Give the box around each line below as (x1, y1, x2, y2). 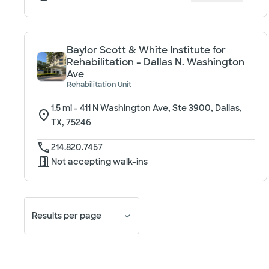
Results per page (32, 210, 101, 221)
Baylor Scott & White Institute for (67, 44, 226, 56)
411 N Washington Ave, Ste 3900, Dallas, (80, 103, 242, 113)
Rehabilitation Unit (67, 80, 131, 89)
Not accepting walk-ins (51, 156, 148, 167)
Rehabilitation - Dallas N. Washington (67, 56, 244, 68)
